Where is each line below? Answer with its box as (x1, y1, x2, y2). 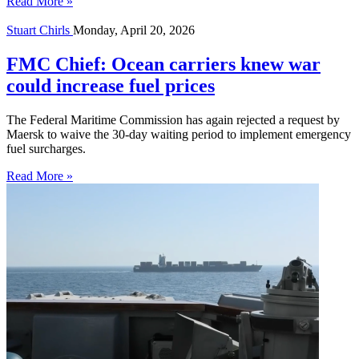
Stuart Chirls (6, 23, 73, 38)
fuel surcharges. (6, 142, 89, 156)
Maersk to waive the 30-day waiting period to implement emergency (6, 127, 351, 142)
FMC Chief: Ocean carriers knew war (6, 54, 321, 75)
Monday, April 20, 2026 (73, 23, 195, 38)
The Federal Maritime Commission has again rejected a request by (6, 113, 340, 127)
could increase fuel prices (6, 75, 215, 97)
